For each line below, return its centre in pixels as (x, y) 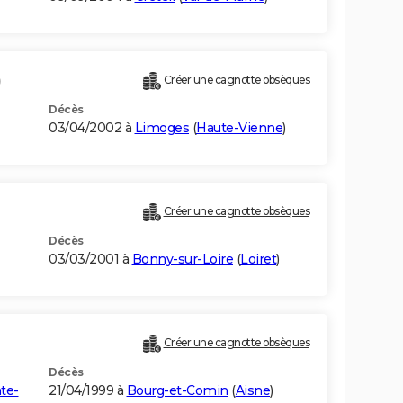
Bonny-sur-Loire (182, 260)
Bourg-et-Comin (177, 391)
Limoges (161, 128)
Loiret (258, 260)
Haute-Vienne (239, 128)
